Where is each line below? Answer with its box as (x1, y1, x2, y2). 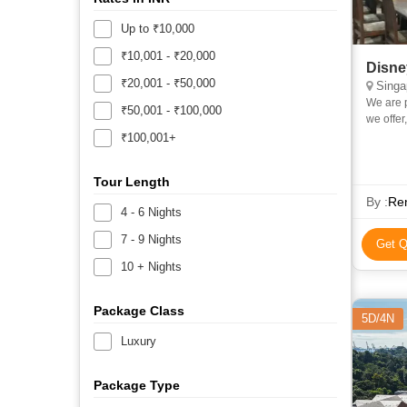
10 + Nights (121, 259, 182, 273)
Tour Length (94, 174, 170, 189)
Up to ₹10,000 (121, 21, 194, 35)
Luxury (121, 333, 156, 348)
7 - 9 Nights (121, 232, 182, 246)
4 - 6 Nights (121, 204, 182, 219)
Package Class (94, 303, 184, 318)
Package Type (94, 377, 180, 392)
